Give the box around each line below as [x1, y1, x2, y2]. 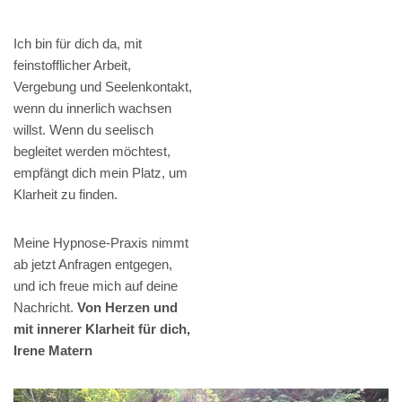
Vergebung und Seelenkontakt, [13, 78, 192, 94]
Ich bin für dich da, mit [13, 35, 142, 51]
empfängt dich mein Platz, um [13, 164, 188, 180]
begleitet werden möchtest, [13, 143, 170, 159]
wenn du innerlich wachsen [13, 100, 171, 116]
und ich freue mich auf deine [13, 277, 178, 293]
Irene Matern [13, 342, 92, 358]
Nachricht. [13, 299, 77, 315]
